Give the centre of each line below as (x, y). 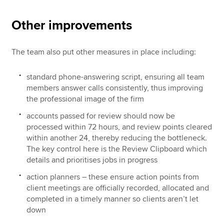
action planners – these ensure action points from (113, 177)
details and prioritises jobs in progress (92, 160)
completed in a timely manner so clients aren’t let (113, 199)
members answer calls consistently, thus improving (115, 88)
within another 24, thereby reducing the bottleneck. (117, 138)
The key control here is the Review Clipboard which (117, 149)
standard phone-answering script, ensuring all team (116, 77)
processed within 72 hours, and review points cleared (119, 127)
